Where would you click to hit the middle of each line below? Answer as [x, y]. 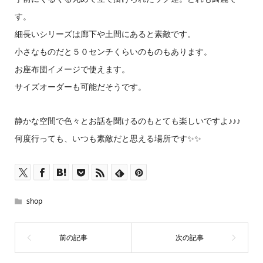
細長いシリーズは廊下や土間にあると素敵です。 [105, 34]
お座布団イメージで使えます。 [72, 69]
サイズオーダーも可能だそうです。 [80, 87]
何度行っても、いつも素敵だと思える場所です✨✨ [108, 139]
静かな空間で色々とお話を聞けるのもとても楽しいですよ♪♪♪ [127, 121]
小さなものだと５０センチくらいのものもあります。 [113, 52]
